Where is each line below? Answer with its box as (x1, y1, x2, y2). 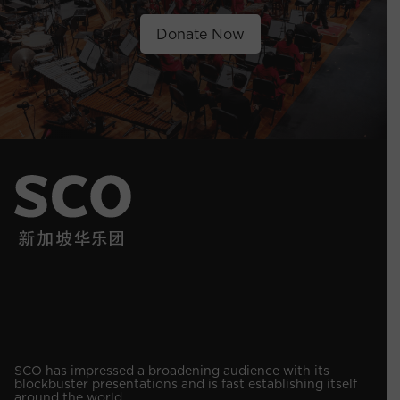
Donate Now (155, 23, 245, 44)
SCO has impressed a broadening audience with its (14, 361, 329, 379)
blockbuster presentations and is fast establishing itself (14, 374, 357, 393)
